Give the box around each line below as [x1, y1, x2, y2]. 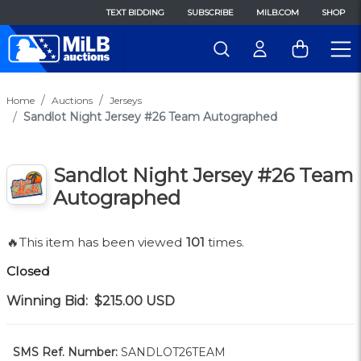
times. [205, 234, 244, 251]
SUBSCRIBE [187, 7, 234, 18]
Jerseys [110, 94, 142, 107]
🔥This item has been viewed [6, 234, 186, 251]
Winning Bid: [6, 293, 88, 309]
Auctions [52, 94, 93, 107]
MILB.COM [256, 7, 299, 18]
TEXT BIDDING [106, 7, 164, 18]
